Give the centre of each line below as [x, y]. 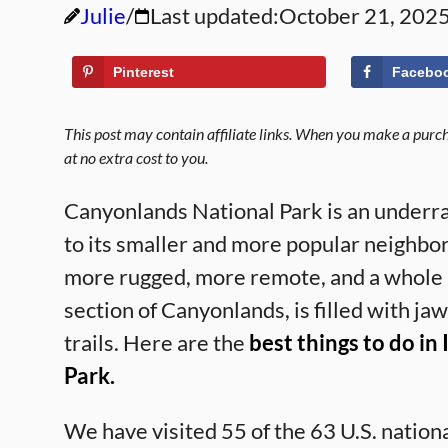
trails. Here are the [156, 342]
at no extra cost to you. [136, 157]
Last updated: [214, 15]
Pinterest [143, 72]
